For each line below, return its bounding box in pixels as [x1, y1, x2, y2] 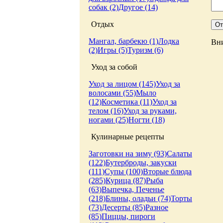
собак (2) [89, 3, 118, 11]
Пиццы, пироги [102, 212, 155, 221]
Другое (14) [118, 3, 158, 11]
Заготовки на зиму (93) [89, 149, 167, 158]
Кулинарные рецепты [91, 132, 164, 141]
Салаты [167, 149, 192, 158]
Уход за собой [91, 63, 137, 71]
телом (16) [89, 107, 123, 115]
